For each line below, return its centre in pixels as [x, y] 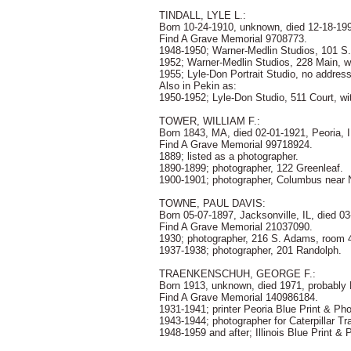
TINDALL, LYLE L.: [203, 15]
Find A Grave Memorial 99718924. [236, 145]
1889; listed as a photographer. [229, 156]
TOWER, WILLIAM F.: [210, 121]
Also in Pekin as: [198, 86]
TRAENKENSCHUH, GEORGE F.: [237, 274]
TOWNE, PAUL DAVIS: [212, 203]
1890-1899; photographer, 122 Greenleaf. [251, 168]
